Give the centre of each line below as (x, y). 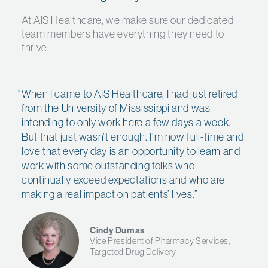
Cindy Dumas (117, 230)
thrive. (36, 47)
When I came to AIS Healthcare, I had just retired (130, 93)
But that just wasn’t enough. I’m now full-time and (133, 136)
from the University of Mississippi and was (116, 108)
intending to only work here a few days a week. (126, 122)
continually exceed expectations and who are (124, 179)
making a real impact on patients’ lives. (108, 194)
